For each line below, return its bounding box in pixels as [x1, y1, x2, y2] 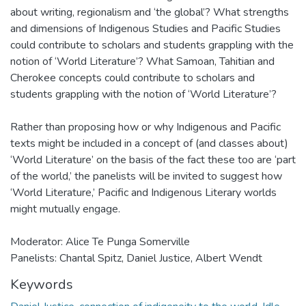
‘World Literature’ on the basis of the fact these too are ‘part [10, 152, 296, 167]
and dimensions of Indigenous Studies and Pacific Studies [10, 21, 281, 36]
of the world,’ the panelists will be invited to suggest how [10, 169, 282, 184]
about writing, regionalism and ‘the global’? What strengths [10, 5, 289, 20]
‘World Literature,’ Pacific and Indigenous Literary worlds [10, 185, 277, 200]
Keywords [10, 275, 73, 294]
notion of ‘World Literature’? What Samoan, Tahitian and [10, 54, 275, 69]
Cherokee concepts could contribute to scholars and [10, 70, 255, 85]
